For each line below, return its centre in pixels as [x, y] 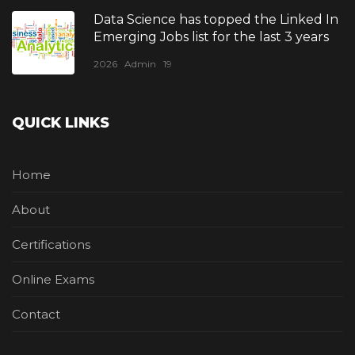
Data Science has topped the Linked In [216, 19]
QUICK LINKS [61, 123]
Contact [36, 314]
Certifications [51, 244]
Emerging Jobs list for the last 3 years [212, 37]
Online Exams [53, 279]
